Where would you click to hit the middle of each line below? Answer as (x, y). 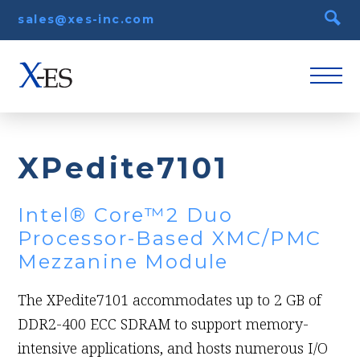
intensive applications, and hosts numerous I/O (173, 348)
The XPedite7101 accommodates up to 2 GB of (170, 300)
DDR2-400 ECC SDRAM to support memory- (164, 324)
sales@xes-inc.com (86, 19)
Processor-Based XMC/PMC (170, 239)
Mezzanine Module (123, 262)
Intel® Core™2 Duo (126, 215)
